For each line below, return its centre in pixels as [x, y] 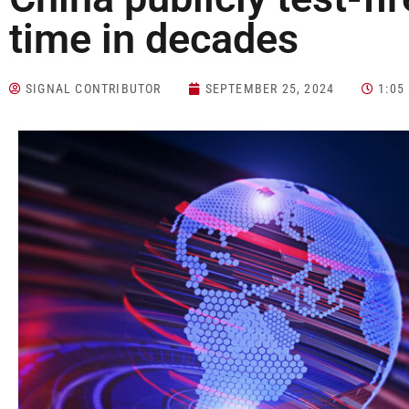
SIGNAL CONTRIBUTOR [94, 89]
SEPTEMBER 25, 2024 [270, 89]
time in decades [159, 39]
